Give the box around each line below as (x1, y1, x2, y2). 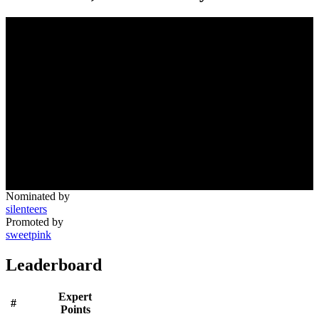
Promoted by (6, 215, 63, 228)
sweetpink (6, 228, 51, 241)
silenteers (6, 202, 47, 215)
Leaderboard (6, 255, 102, 274)
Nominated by (6, 189, 70, 202)
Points (60, 303, 90, 316)
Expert (58, 291, 92, 303)
